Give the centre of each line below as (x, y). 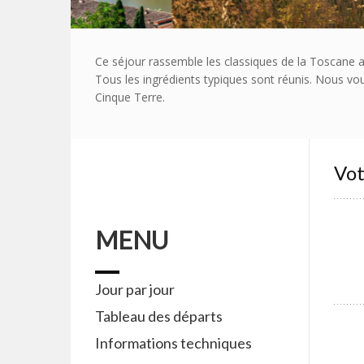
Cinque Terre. (130, 97)
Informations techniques (173, 343)
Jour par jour (135, 289)
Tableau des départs (159, 316)
